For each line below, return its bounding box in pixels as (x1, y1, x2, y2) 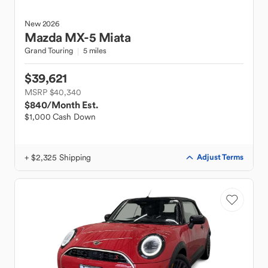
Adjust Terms (197, 152, 243, 162)
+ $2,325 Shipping (25, 152, 92, 163)
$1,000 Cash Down (25, 111, 96, 122)
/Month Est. (47, 99, 98, 111)
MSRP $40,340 (25, 87, 81, 98)
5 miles (83, 45, 106, 56)
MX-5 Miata (65, 29, 130, 45)
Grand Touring (25, 45, 73, 56)
